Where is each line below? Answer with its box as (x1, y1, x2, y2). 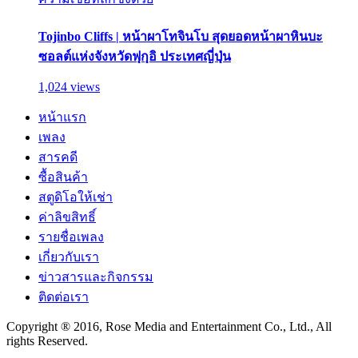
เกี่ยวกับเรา (38, 249, 99, 264)
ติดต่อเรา (38, 289, 89, 304)
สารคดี (38, 149, 78, 164)
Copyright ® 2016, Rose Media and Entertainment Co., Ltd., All (6, 319, 332, 333)
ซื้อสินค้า (38, 169, 88, 184)
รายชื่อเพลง (38, 229, 104, 244)
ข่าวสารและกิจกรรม (38, 269, 153, 284)
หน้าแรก (38, 109, 86, 124)
